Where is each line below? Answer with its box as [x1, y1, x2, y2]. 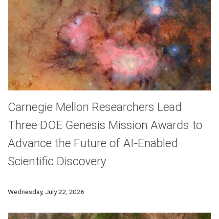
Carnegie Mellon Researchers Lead [8, 100, 182, 114]
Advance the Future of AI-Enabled [8, 136, 178, 151]
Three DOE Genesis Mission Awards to [8, 118, 202, 132]
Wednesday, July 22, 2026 [8, 188, 85, 196]
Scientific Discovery [8, 154, 106, 169]
